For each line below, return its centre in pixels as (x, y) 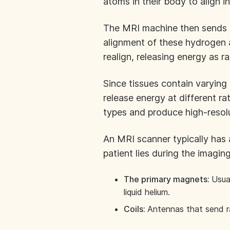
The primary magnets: (167, 179)
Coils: (135, 209)
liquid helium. (147, 192)
